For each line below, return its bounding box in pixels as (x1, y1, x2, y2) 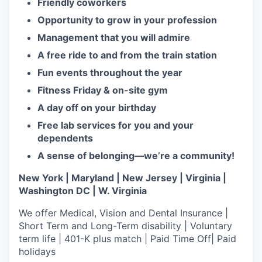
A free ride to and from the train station (37, 49, 217, 61)
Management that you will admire (37, 32, 190, 43)
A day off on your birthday (37, 102, 156, 113)
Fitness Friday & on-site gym (37, 84, 168, 96)
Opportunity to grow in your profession (37, 14, 217, 26)
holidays (19, 246, 56, 257)
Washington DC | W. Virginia (19, 185, 147, 196)
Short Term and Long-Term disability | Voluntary (19, 220, 232, 232)
